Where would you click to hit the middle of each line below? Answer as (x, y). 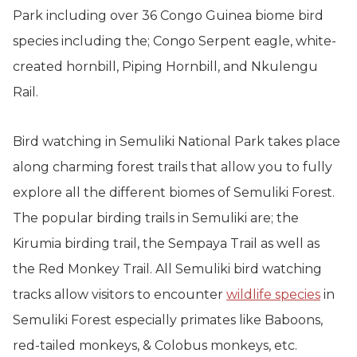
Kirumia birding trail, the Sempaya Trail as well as (166, 243)
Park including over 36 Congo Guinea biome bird (168, 16)
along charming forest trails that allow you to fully (173, 167)
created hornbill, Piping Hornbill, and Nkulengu (165, 67)
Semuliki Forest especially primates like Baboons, (168, 320)
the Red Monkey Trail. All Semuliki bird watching (167, 269)
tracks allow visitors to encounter (120, 294)
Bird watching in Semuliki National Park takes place (177, 141)
